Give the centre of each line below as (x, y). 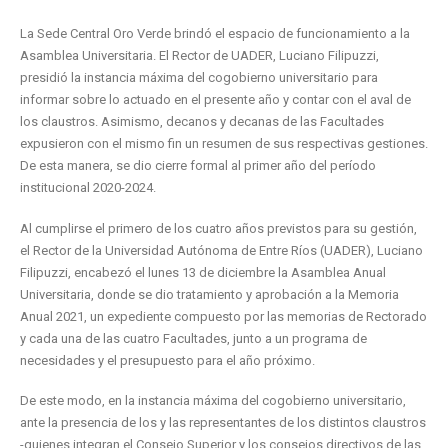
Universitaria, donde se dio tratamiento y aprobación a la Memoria (209, 294)
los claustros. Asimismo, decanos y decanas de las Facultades (202, 121)
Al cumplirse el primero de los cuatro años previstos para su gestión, (218, 228)
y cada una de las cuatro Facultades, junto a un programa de (193, 338)
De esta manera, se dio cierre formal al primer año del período (198, 165)
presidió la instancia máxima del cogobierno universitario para (199, 77)
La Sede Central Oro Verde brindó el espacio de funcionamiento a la (215, 33)
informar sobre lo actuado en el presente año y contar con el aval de (215, 99)
